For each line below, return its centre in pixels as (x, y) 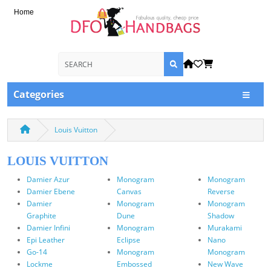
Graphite (41, 216)
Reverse (221, 191)
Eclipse (129, 240)
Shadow (220, 216)
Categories (39, 94)
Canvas (129, 191)
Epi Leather (46, 240)
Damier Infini (48, 228)
